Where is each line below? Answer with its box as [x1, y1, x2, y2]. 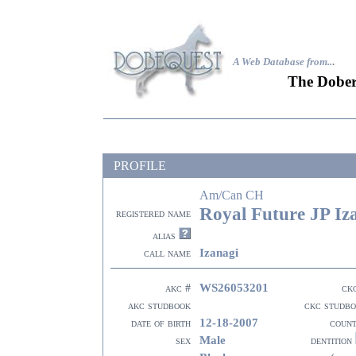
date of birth [131, 317, 191, 329]
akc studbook [128, 300, 191, 311]
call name [144, 247, 191, 259]
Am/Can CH [199, 188, 264, 203]
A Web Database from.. [233, 56, 332, 68]
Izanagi [199, 246, 238, 259]
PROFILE [114, 159, 166, 172]
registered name [116, 207, 191, 219]
